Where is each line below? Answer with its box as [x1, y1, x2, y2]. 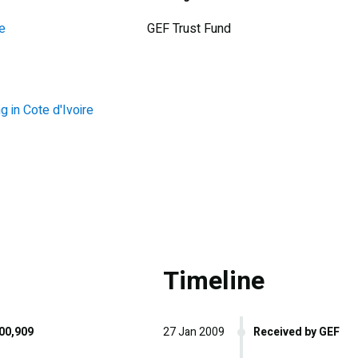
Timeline [163, 261, 265, 300]
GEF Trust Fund [147, 18, 231, 38]
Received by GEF [253, 323, 340, 340]
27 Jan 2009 [163, 323, 225, 340]
